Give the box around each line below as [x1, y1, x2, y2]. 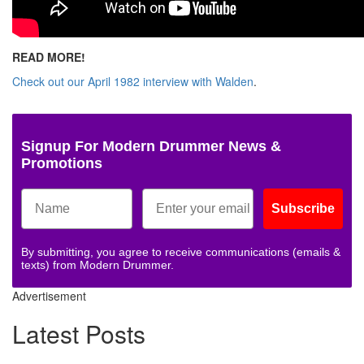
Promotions [21, 154, 102, 171]
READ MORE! [12, 48, 85, 65]
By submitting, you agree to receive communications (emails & [21, 245, 340, 258]
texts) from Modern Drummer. [21, 258, 174, 271]
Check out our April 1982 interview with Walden [12, 72, 253, 89]
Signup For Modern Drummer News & [21, 137, 281, 154]
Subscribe [271, 201, 335, 215]
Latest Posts [12, 315, 145, 351]
